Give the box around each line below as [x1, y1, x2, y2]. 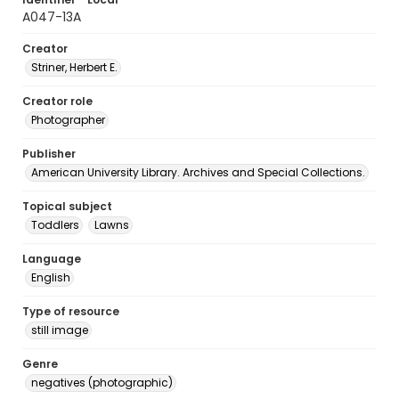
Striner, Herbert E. [31, 60, 118, 75]
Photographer [31, 112, 105, 127]
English [31, 270, 70, 285]
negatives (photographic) [31, 375, 173, 390]
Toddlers [31, 217, 79, 232]
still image [31, 322, 88, 338]
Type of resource [22, 304, 119, 319]
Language [22, 251, 81, 266]
